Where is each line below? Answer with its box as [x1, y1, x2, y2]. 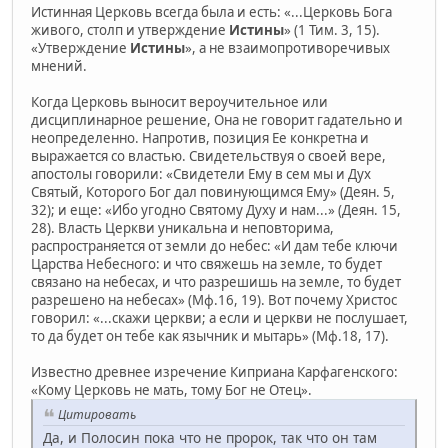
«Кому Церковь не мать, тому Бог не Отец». [31, 381, 312, 400]
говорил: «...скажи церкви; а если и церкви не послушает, [31, 309, 408, 328]
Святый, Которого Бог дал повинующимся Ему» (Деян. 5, [31, 183, 395, 202]
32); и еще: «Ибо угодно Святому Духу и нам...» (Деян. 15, [31, 201, 401, 220]
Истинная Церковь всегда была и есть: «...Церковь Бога [31, 3, 392, 22]
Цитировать [58, 406, 136, 424]
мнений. [31, 57, 87, 76]
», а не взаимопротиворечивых [185, 39, 390, 58]
